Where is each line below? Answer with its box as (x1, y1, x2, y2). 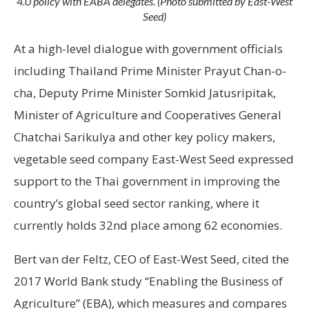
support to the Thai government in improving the (14, 172, 280, 189)
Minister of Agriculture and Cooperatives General (14, 106, 281, 123)
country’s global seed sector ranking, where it (14, 195, 259, 211)
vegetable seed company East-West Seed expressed (14, 150, 294, 167)
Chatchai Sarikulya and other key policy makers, (14, 128, 275, 145)
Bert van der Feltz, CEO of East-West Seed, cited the (14, 250, 289, 267)
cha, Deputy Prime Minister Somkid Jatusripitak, (14, 84, 276, 101)
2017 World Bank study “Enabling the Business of (14, 272, 283, 289)
